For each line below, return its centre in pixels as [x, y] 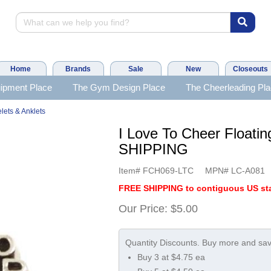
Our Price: [143, 208]
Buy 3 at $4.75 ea [171, 257]
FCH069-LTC [168, 170]
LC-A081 [248, 170]
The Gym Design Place [119, 87]
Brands [78, 69]
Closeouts [250, 69]
